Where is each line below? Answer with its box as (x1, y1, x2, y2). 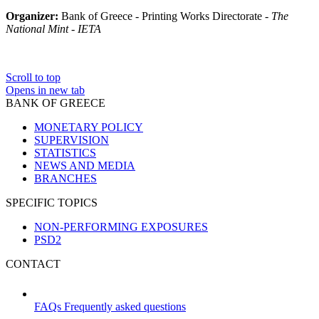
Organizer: (6, 10, 61, 23)
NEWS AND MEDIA (34, 159, 135, 172)
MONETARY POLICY (34, 121, 143, 134)
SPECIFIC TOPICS (6, 197, 98, 209)
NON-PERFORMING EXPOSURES (34, 221, 208, 234)
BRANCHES (34, 172, 97, 185)
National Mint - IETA (6, 23, 101, 36)
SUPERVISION (34, 134, 109, 147)
